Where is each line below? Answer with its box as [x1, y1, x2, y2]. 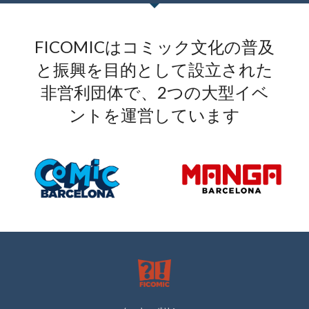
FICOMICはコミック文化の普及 [34, 37, 275, 57]
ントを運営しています [69, 105, 240, 126]
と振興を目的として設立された [36, 59, 273, 80]
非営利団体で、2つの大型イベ [40, 82, 269, 103]
